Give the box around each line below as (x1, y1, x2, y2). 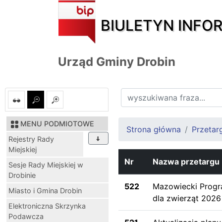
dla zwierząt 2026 (153, 193, 221, 203)
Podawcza (8, 212, 44, 221)
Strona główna (126, 124, 181, 134)
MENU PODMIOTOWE (20, 119, 94, 128)
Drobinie (8, 170, 36, 179)
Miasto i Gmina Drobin (8, 186, 82, 195)
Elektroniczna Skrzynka (8, 201, 86, 210)
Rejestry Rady (8, 134, 54, 143)
